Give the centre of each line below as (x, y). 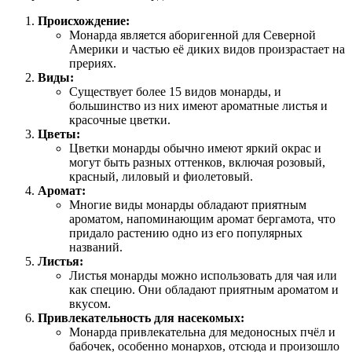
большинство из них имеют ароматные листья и (198, 105)
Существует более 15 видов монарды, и (175, 91)
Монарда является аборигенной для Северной (192, 35)
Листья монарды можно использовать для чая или (203, 275)
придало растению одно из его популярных (186, 233)
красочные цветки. (120, 119)
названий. (96, 247)
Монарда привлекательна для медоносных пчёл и (202, 332)
